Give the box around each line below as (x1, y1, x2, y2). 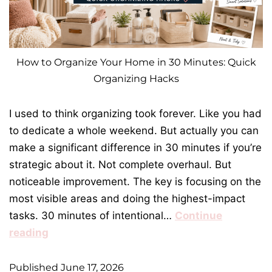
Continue (175, 209, 222, 222)
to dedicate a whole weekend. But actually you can (9, 124, 259, 137)
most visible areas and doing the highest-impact (9, 192, 245, 205)
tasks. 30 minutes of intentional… (9, 209, 175, 222)
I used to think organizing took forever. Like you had (9, 107, 262, 120)
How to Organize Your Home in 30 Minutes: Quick (16, 56, 256, 69)
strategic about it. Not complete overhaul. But (9, 158, 231, 171)
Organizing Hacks (93, 73, 179, 85)
